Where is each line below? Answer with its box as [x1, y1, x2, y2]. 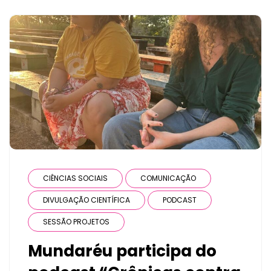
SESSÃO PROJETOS [43, 217, 109, 227]
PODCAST [163, 195, 197, 206]
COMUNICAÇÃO [140, 173, 196, 184]
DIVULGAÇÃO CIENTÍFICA [43, 195, 130, 206]
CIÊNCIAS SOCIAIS [43, 173, 108, 184]
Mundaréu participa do [28, 240, 217, 263]
